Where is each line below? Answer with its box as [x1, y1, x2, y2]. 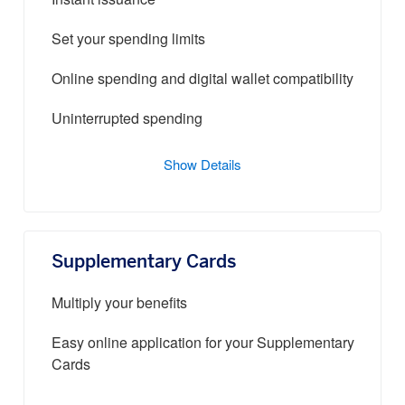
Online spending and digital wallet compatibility [52, 72, 353, 88]
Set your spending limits [52, 33, 205, 48]
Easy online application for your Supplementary [52, 336, 354, 352]
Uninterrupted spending [52, 112, 202, 127]
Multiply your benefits [52, 297, 187, 312]
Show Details [164, 159, 241, 174]
